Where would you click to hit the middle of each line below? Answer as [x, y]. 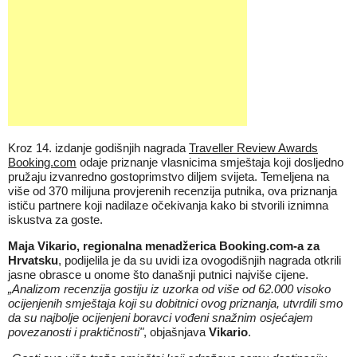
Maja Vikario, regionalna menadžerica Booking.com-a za [164, 246]
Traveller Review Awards [253, 148]
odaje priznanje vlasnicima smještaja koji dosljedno [210, 162]
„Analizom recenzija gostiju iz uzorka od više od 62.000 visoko [169, 289]
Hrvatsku [33, 260]
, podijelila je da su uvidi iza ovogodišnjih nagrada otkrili [200, 260]
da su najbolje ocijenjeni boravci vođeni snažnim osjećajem [161, 318]
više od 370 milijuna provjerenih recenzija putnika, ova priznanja [173, 191]
